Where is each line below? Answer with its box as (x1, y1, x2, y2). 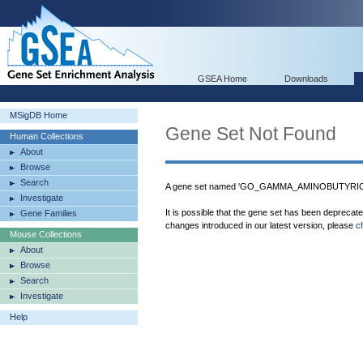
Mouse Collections (10, 229, 82, 239)
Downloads (284, 74, 328, 83)
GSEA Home (198, 74, 247, 83)
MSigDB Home (10, 110, 67, 120)
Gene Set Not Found (165, 123, 336, 144)
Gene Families (20, 208, 77, 218)
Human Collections (10, 131, 83, 141)
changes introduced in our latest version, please (165, 220, 356, 230)
